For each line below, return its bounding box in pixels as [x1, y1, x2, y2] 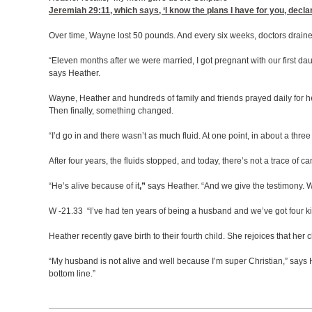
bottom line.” [49, 269, 95, 279]
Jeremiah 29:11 [49, 6, 110, 15]
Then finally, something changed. [49, 106, 173, 116]
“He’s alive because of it [49, 181, 139, 191]
